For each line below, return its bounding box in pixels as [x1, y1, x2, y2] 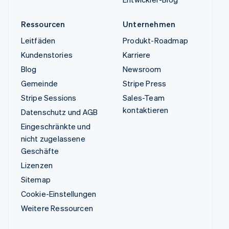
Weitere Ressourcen [20, 203, 94, 214]
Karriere [123, 50, 151, 60]
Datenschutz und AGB [20, 107, 98, 118]
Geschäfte [20, 146, 59, 156]
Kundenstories [20, 50, 73, 60]
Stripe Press [123, 78, 167, 89]
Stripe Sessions [20, 93, 77, 103]
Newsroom [123, 64, 162, 75]
